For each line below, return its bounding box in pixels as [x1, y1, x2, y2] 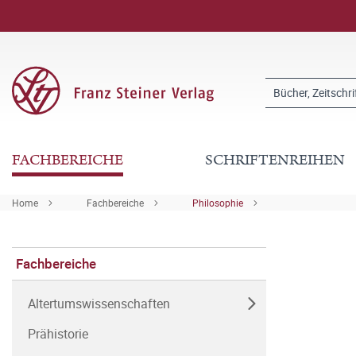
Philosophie [192, 196, 243, 209]
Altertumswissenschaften [28, 295, 170, 312]
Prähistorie [28, 325, 88, 342]
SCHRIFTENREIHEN [205, 149, 346, 171]
